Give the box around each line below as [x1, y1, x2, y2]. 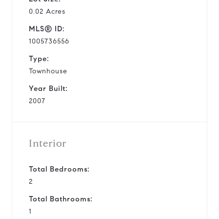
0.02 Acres [29, 7, 66, 16]
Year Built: [29, 84, 67, 93]
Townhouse [29, 66, 67, 75]
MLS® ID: [29, 24, 65, 33]
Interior [29, 137, 66, 150]
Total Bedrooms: [29, 164, 89, 174]
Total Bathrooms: [29, 194, 92, 203]
